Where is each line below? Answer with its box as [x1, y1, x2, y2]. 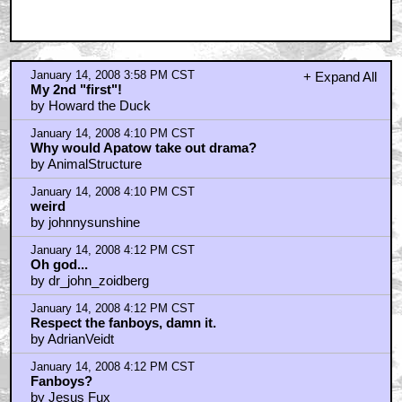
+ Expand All [302, 68, 377, 84]
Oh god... [30, 256, 88, 272]
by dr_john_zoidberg [30, 272, 149, 288]
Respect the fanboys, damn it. [30, 314, 216, 330]
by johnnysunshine [30, 214, 140, 230]
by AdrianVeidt [30, 330, 114, 346]
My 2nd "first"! [30, 81, 122, 97]
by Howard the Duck [30, 97, 151, 113]
